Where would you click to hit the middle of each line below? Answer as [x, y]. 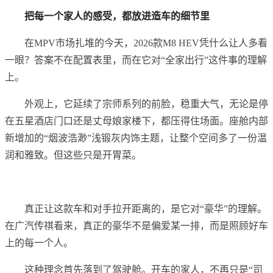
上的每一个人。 [39, 243]
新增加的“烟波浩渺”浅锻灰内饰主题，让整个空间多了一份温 [136, 138]
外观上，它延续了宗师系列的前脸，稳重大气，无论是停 [146, 104]
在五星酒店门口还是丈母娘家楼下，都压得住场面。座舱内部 [136, 121]
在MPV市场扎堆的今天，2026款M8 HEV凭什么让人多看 [146, 43]
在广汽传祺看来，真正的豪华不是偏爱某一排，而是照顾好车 [136, 226]
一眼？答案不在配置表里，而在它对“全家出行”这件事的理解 [136, 60]
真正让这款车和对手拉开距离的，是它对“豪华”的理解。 [146, 209]
